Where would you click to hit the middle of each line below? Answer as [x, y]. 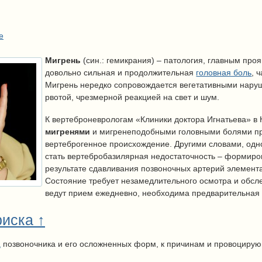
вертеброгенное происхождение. [110, 144]
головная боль [224, 73]
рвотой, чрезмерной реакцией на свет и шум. [132, 97]
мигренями [68, 131]
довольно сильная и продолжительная [121, 73]
